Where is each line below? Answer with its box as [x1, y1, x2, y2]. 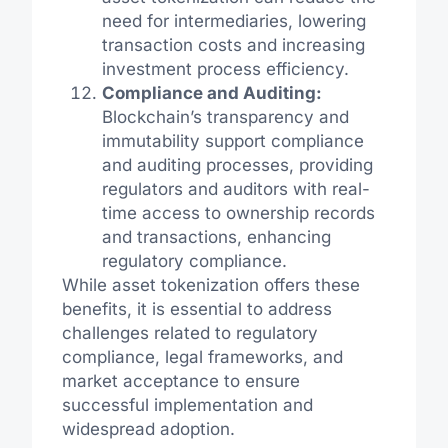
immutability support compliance [101, 130, 364, 151]
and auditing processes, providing [101, 154, 373, 175]
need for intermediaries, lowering [101, 10, 366, 31]
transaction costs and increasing [101, 34, 365, 55]
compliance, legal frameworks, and [61, 346, 343, 367]
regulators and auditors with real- [101, 178, 370, 199]
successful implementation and [61, 394, 313, 415]
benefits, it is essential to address [61, 298, 332, 319]
